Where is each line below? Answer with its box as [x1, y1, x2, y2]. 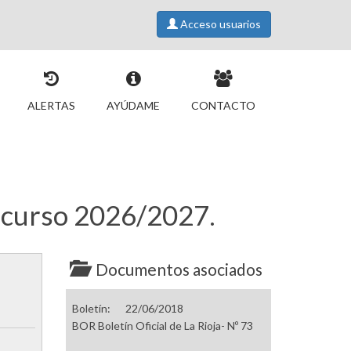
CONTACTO [191, 99, 255, 112]
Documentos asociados [95, 259, 262, 280]
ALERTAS [27, 99, 75, 112]
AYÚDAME [107, 99, 160, 112]
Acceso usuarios [178, 17, 261, 31]
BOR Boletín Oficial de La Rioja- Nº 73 [71, 319, 253, 333]
